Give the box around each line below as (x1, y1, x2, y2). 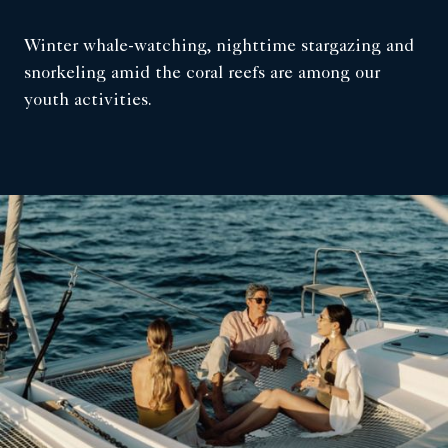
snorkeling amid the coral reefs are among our (24, 64, 380, 83)
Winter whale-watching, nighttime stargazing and (24, 37, 414, 56)
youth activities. (24, 91, 152, 110)
